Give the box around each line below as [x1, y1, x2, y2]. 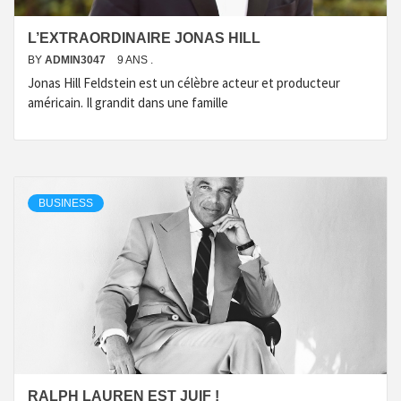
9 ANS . [117, 54, 153, 66]
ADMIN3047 [45, 54, 108, 66]
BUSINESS [38, 197, 93, 209]
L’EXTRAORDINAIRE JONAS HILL [28, 30, 260, 46]
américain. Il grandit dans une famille [28, 94, 228, 111]
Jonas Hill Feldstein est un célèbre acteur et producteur [28, 74, 340, 91]
